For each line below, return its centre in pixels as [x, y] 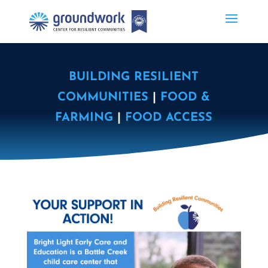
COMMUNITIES [103, 98]
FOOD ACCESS [169, 118]
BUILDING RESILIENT [134, 77]
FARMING [84, 118]
